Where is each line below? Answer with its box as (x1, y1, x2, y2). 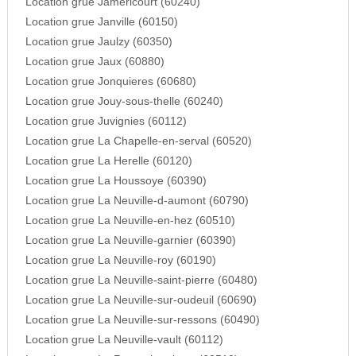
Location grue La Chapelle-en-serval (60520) (25, 135, 252, 148)
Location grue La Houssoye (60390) (25, 175, 207, 188)
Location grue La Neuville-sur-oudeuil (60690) (25, 294, 257, 307)
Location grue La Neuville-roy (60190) (25, 254, 216, 267)
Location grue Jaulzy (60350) (25, 36, 172, 48)
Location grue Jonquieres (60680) (25, 75, 196, 88)
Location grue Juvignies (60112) (25, 115, 187, 128)
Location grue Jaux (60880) (25, 56, 164, 68)
